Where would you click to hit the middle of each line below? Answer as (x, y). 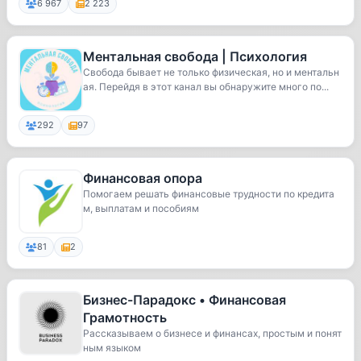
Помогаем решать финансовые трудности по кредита (209, 194)
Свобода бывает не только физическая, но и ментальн (211, 72)
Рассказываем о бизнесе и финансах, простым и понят (212, 333)
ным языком (112, 348)
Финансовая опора (143, 178)
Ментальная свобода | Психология (195, 56)
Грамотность (125, 317)
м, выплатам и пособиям (141, 208)
